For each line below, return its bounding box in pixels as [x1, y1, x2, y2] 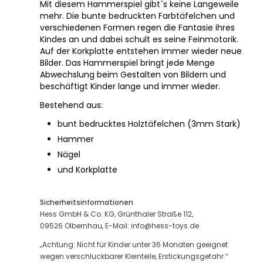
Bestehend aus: [40, 99, 103, 111]
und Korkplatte [58, 163, 117, 176]
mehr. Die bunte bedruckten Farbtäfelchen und [40, 9, 235, 22]
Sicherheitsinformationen [40, 197, 133, 207]
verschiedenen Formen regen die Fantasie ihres [40, 21, 235, 33]
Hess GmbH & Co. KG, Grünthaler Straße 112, [40, 208, 193, 219]
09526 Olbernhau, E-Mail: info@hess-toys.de [40, 220, 199, 231]
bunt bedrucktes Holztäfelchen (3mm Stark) [58, 117, 241, 130]
